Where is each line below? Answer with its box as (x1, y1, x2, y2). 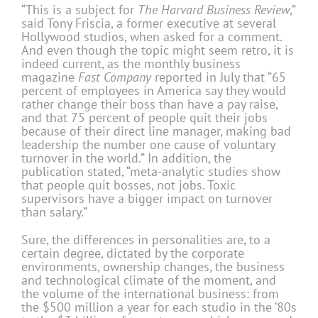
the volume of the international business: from (21, 285, 279, 302)
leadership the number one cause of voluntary (21, 136, 275, 153)
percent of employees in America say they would (21, 82, 286, 99)
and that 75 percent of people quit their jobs (21, 109, 268, 126)
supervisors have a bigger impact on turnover (21, 190, 273, 207)
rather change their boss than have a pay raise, (21, 96, 278, 113)
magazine (21, 69, 78, 86)
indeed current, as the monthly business (21, 55, 241, 72)
